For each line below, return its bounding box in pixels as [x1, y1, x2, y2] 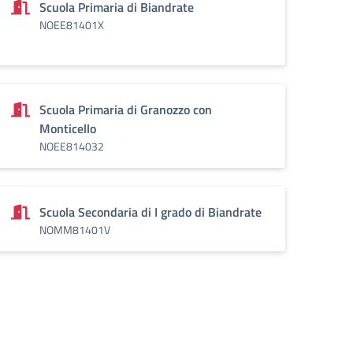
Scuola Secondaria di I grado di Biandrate [39, 203, 262, 221]
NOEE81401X [39, 17, 104, 33]
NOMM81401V [39, 221, 110, 238]
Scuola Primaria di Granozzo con [39, 100, 212, 119]
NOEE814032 [39, 138, 104, 154]
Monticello [39, 119, 96, 138]
